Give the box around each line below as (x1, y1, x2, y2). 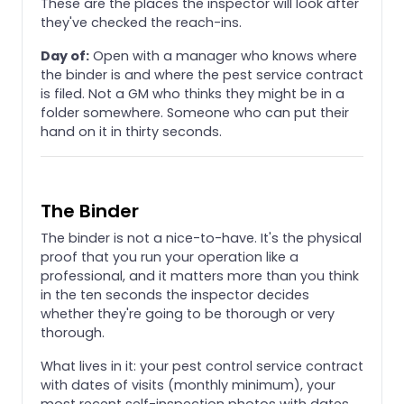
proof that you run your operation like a (41, 247, 298, 266)
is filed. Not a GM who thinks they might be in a (41, 84, 344, 103)
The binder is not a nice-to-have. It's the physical (41, 228, 362, 247)
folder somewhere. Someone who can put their (41, 103, 349, 122)
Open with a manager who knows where (89, 46, 357, 65)
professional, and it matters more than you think (41, 266, 359, 285)
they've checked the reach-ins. (41, 13, 242, 32)
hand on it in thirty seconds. (41, 122, 222, 141)
